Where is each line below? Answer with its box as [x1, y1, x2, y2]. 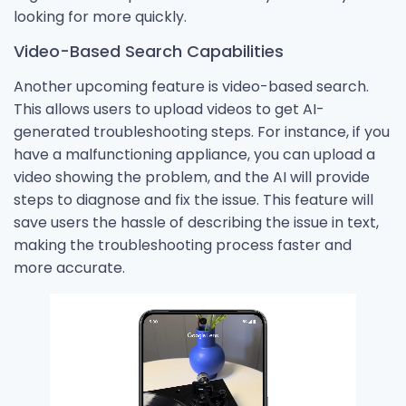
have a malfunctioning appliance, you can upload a [14, 143, 375, 165]
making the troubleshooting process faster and [14, 234, 352, 256]
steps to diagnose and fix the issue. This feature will [14, 188, 373, 210]
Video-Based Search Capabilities [14, 39, 284, 63]
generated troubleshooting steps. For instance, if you [14, 121, 390, 142]
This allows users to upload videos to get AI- [14, 98, 324, 120]
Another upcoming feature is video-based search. [14, 75, 369, 97]
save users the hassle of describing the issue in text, [14, 211, 379, 233]
